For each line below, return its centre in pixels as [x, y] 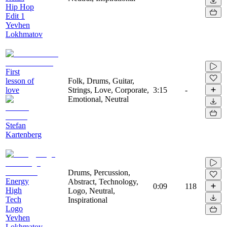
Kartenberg [24, 134]
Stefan [16, 125]
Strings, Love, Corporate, [108, 90]
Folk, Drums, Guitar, [101, 81]
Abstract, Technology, [103, 181]
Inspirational [88, 200]
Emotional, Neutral [98, 99]
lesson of [20, 81]
